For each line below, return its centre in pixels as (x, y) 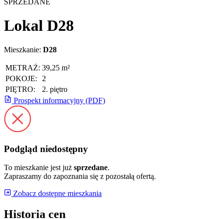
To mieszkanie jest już (39, 168)
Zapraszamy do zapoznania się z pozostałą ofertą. (80, 176)
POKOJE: (21, 78)
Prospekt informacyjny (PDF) (58, 100)
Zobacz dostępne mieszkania (56, 194)
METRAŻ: (23, 67)
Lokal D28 (39, 26)
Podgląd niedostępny (46, 149)
